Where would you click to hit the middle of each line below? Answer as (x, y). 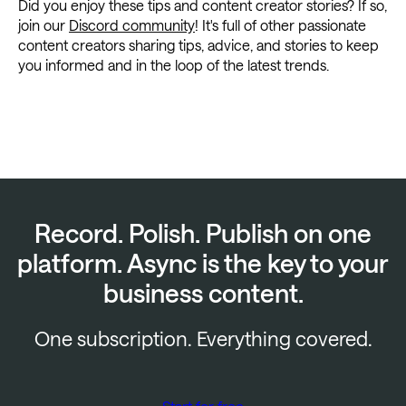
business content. (203, 293)
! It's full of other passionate (280, 25)
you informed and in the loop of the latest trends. (174, 65)
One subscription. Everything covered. (203, 338)
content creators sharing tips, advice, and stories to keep (198, 45)
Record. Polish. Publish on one (203, 233)
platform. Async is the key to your (203, 263)
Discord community (132, 25)
